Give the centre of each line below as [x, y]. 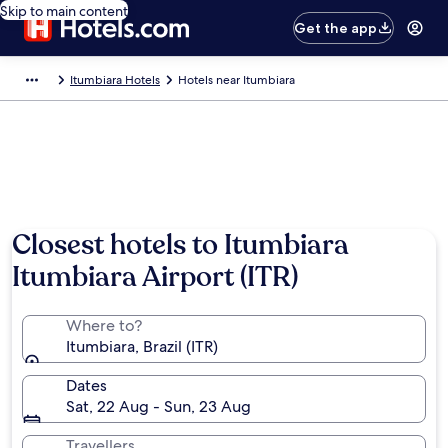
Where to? [104, 325]
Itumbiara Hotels [115, 80]
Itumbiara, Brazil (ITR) [142, 346]
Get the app [336, 28]
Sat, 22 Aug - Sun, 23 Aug [158, 406]
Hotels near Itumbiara [236, 80]
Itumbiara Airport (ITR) [155, 277]
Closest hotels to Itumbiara [180, 245]
